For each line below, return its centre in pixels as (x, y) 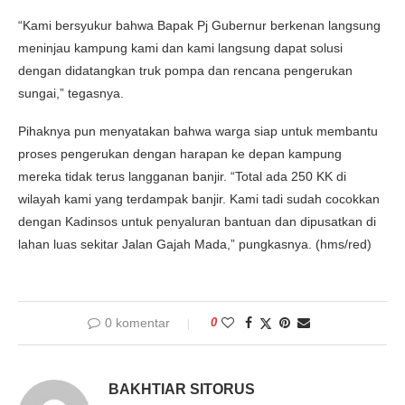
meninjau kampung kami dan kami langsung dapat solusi (180, 47)
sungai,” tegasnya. (71, 93)
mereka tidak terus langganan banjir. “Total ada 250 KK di (182, 176)
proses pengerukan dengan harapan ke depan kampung (180, 153)
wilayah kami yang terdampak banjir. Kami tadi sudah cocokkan (199, 198)
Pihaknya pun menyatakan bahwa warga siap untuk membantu (198, 131)
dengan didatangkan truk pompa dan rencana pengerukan (185, 70)
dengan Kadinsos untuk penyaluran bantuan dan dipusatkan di (197, 221)
